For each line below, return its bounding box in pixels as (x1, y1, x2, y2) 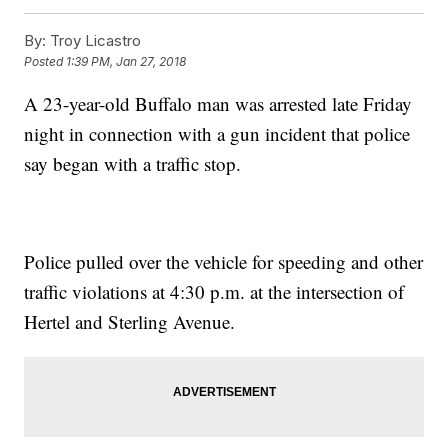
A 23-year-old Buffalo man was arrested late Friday (24, 91, 413, 117)
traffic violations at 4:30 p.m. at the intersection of (24, 279, 405, 305)
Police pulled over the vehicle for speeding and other (24, 249, 424, 275)
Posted (24, 54, 67, 70)
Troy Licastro (46, 31, 142, 51)
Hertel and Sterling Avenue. (24, 309, 236, 335)
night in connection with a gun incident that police (24, 121, 411, 147)
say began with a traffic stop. (24, 151, 248, 177)
